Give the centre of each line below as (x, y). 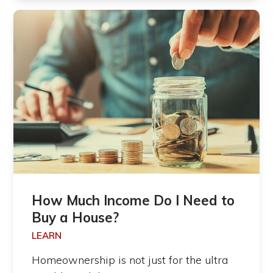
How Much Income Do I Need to (133, 200)
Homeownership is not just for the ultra (130, 260)
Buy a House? (76, 217)
